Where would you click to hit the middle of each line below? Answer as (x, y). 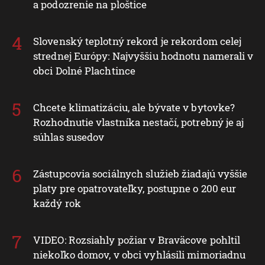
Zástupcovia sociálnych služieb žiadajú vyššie (140, 174)
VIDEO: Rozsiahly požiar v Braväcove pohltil (137, 240)
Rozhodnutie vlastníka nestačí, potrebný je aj (139, 122)
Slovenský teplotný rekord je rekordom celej (138, 41)
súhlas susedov (69, 137)
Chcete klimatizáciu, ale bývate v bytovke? (134, 108)
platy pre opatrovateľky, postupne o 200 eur (135, 189)
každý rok (57, 203)
